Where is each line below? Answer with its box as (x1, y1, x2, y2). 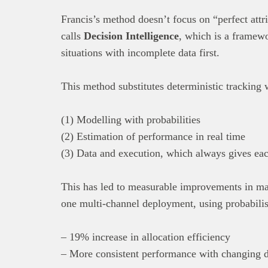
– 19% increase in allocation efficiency (61, 230, 230, 243)
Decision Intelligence (84, 29, 179, 42)
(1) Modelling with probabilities (61, 113, 200, 126)
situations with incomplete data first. (61, 46, 220, 59)
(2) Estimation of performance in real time (61, 130, 245, 142)
